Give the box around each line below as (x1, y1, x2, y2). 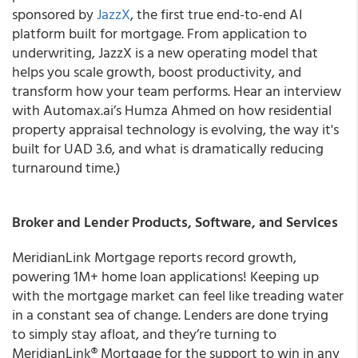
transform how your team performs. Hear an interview (12, 80, 341, 101)
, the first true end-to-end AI (130, 3, 302, 25)
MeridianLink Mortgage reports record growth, (12, 246, 296, 268)
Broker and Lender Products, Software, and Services (12, 211, 338, 233)
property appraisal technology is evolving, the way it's (12, 118, 339, 140)
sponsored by (12, 3, 97, 25)
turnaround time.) (12, 157, 121, 178)
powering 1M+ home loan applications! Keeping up (12, 265, 319, 287)
